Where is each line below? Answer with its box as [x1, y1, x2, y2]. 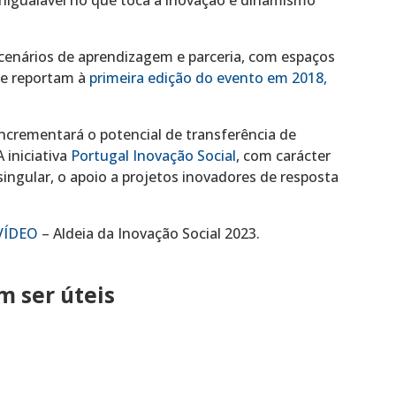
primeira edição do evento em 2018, [89, 67, 328, 88]
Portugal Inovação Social [71, 145, 237, 165]
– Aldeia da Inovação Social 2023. [38, 223, 261, 243]
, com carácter [236, 145, 331, 165]
